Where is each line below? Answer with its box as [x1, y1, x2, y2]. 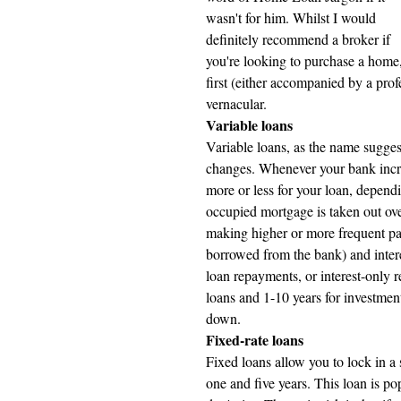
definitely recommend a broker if [206, 30, 394, 48]
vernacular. [206, 94, 267, 113]
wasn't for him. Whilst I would [206, 8, 380, 27]
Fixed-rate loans [206, 329, 307, 350]
